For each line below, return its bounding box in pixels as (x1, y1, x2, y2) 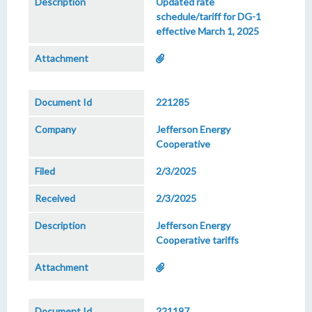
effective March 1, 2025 (156, 25, 259, 37)
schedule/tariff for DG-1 (156, 10, 261, 22)
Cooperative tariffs (156, 234, 239, 246)
